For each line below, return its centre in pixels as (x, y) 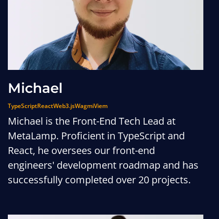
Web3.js (64, 106)
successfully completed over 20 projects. (99, 180)
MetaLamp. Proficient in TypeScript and (96, 136)
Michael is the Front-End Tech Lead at (92, 121)
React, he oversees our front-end (81, 150)
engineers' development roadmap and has (103, 165)
